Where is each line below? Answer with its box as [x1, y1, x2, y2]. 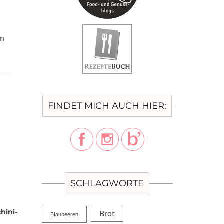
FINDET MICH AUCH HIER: [48, 100, 167, 111]
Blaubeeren [50, 211, 78, 217]
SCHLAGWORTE [70, 178, 144, 189]
